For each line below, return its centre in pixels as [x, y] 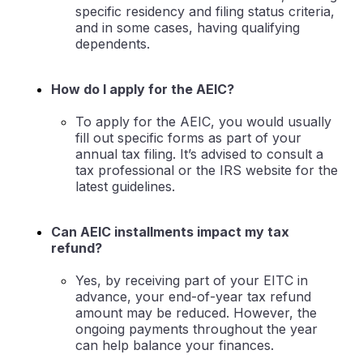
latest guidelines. [125, 187]
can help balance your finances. [175, 346]
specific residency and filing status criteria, [205, 12]
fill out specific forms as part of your [188, 138]
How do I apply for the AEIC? [143, 90]
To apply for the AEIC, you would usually [203, 122]
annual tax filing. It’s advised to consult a [199, 154]
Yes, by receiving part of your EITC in [192, 281]
